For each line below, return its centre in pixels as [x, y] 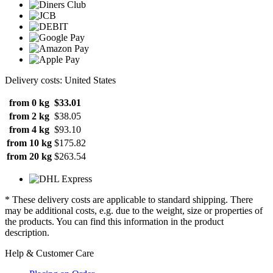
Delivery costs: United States [60, 80]
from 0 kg [29, 102]
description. [27, 232]
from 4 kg [29, 129]
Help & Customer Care [49, 253]
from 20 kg [29, 156]
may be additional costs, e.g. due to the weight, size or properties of [134, 210]
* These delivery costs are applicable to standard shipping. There [129, 199]
